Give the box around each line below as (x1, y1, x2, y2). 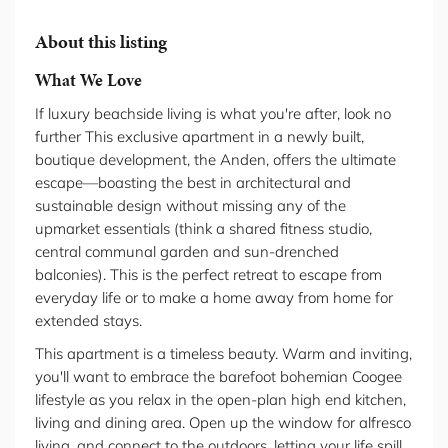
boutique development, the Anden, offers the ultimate (35, 149, 396, 169)
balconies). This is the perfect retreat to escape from (35, 264, 382, 284)
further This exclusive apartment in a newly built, (35, 126, 364, 146)
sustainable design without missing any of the (35, 195, 346, 215)
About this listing (35, 28, 167, 54)
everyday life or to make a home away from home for (35, 287, 393, 307)
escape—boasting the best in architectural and (35, 172, 351, 192)
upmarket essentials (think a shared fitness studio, (35, 218, 372, 238)
